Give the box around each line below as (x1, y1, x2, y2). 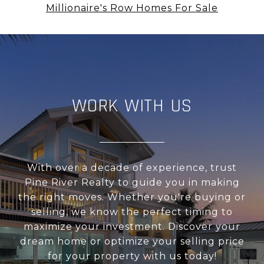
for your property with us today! (47, 250, 217, 262)
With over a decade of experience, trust (27, 162, 237, 174)
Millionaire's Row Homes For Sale (46, 2, 218, 14)
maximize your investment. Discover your (24, 221, 240, 233)
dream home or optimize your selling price (19, 236, 245, 247)
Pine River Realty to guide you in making (24, 177, 240, 189)
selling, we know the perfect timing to (31, 206, 233, 218)
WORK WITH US (72, 94, 192, 118)
